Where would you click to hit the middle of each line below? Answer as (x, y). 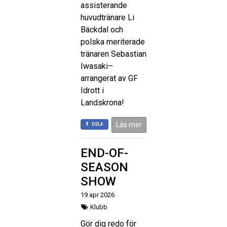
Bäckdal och (102, 29)
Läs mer (129, 124)
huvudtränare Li (107, 17)
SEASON (104, 167)
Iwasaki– (97, 66)
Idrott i (92, 90)
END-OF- (104, 153)
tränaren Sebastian (113, 54)
